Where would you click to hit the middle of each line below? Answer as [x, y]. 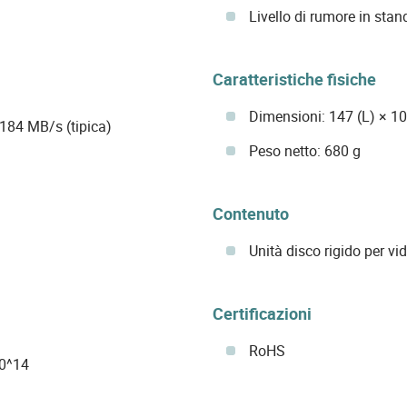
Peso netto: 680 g [304, 150]
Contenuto [250, 213]
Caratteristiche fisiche [294, 79]
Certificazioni [262, 313]
